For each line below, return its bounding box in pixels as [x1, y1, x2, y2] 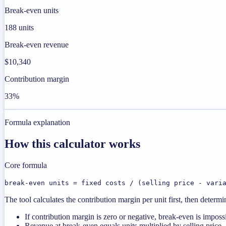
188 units [5, 23, 34, 32]
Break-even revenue [5, 40, 69, 49]
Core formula [5, 160, 47, 169]
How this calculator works [5, 137, 140, 150]
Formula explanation [5, 118, 70, 127]
